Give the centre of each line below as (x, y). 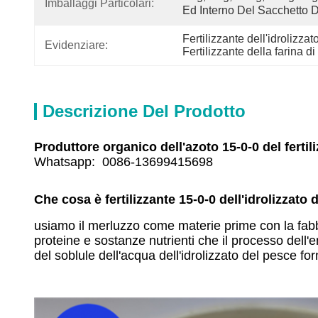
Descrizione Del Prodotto (144, 111)
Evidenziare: (76, 45)
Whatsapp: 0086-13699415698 (124, 162)
